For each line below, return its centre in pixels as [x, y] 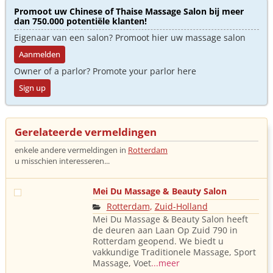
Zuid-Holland [181, 206]
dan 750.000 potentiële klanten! [80, 21]
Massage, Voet [122, 263]
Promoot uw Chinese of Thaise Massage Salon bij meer [129, 11]
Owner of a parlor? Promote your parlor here [105, 71]
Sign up [32, 88]
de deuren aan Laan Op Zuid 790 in [165, 230]
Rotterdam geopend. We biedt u [158, 241]
